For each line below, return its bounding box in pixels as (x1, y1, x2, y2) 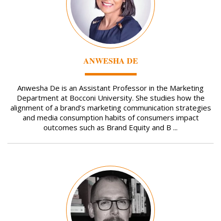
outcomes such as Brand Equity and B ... (43, 122, 178, 132)
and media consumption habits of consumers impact (22, 112, 199, 122)
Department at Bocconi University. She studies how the (16, 92, 205, 103)
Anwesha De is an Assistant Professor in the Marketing (17, 82, 204, 93)
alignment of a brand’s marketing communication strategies (10, 102, 211, 112)
